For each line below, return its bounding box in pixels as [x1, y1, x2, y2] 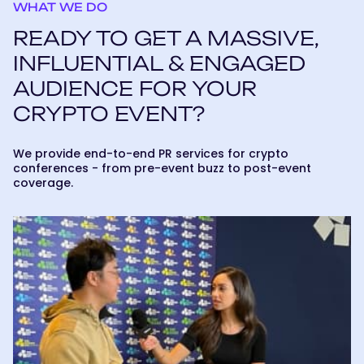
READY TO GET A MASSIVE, [13, 26, 319, 50]
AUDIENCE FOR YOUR [13, 76, 257, 101]
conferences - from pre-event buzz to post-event [13, 160, 311, 176]
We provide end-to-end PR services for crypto [13, 145, 288, 162]
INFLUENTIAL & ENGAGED [13, 51, 305, 76]
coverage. [13, 175, 73, 191]
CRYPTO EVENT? [13, 102, 205, 126]
